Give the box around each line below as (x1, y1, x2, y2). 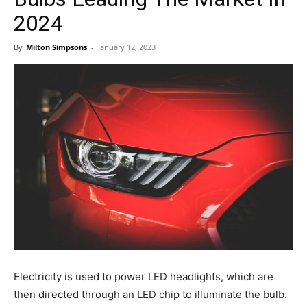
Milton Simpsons (26, 41, 87, 52)
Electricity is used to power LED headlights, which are (14, 270, 273, 284)
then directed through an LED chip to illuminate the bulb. (14, 288, 287, 302)
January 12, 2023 (98, 41, 156, 52)
